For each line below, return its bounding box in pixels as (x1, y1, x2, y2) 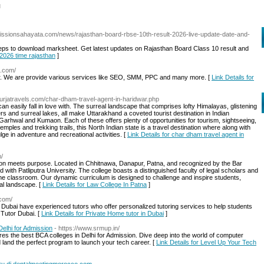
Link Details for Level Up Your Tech (156, 239, 256, 246)
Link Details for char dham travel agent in (127, 131, 244, 138)
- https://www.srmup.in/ (54, 225, 120, 232)
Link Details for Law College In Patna (42, 181, 147, 188)
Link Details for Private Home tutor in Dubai (41, 210, 164, 217)
